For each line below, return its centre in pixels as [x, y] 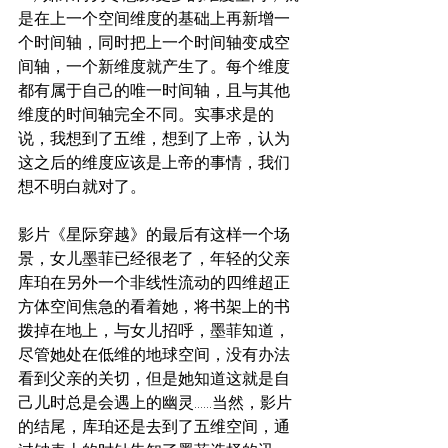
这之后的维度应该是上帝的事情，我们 [154, 162]
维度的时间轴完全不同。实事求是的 [146, 114]
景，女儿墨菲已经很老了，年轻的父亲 [154, 258]
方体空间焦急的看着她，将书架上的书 [154, 306]
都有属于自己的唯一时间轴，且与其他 [154, 90]
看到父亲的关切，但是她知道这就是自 [154, 378]
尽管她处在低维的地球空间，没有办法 [154, 354]
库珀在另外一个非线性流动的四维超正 [154, 282]
